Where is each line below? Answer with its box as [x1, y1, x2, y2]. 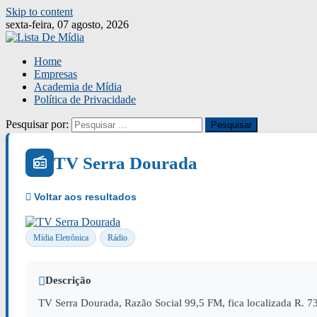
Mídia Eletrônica [33, 233, 88, 243]
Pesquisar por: [6, 118, 69, 130]
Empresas [34, 68, 77, 80]
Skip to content [6, 6, 73, 18]
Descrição [45, 275, 91, 286]
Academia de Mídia [34, 81, 122, 93]
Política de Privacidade [34, 93, 136, 105]
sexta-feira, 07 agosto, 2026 [6, 18, 129, 30]
